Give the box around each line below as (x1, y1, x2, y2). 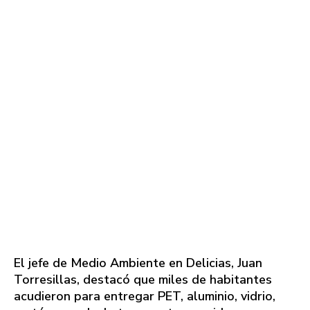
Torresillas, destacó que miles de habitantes (14, 271, 272, 289)
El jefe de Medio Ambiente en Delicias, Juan (14, 255, 262, 272)
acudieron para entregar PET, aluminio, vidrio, (14, 288, 275, 305)
